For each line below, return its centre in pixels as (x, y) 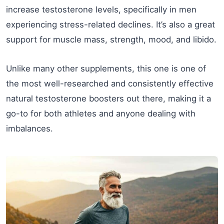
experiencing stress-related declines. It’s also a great (110, 24)
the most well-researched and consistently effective (110, 83)
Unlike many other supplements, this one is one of (106, 68)
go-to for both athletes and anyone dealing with (101, 113)
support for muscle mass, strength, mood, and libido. (111, 39)
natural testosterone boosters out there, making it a (108, 98)
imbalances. (29, 128)
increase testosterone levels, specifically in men (101, 9)
